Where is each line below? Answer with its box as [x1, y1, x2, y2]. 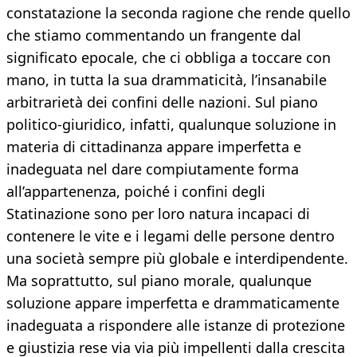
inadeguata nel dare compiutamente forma [6, 159, 299, 179]
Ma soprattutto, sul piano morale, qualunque [6, 271, 312, 291]
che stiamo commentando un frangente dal [6, 25, 301, 45]
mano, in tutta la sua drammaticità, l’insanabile [6, 70, 327, 90]
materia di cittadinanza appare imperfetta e [6, 137, 301, 157]
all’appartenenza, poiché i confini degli [6, 182, 265, 202]
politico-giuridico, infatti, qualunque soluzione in [6, 115, 336, 135]
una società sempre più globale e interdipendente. [6, 249, 348, 269]
